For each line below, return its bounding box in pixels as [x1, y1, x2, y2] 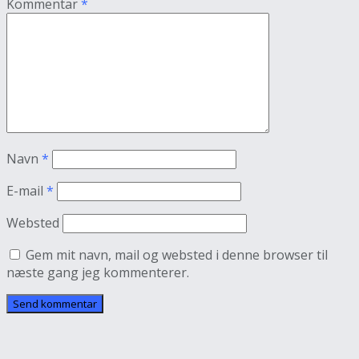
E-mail [6, 181, 46, 200]
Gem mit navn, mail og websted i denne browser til [26, 245, 328, 264]
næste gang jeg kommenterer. [6, 263, 189, 281]
